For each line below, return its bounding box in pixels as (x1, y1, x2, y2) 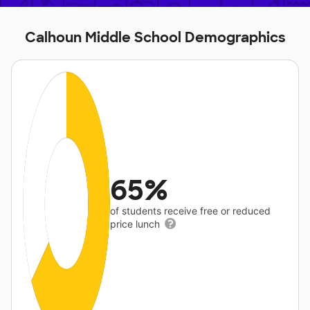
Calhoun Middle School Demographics (24, 28, 286, 46)
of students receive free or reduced (110, 205, 271, 217)
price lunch (110, 218, 163, 230)
